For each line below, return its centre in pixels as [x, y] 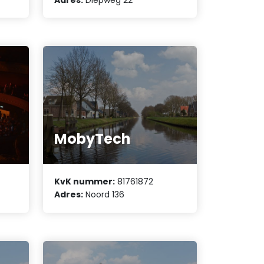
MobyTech [93, 138]
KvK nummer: [85, 182]
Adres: [69, 195]
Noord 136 [104, 195]
